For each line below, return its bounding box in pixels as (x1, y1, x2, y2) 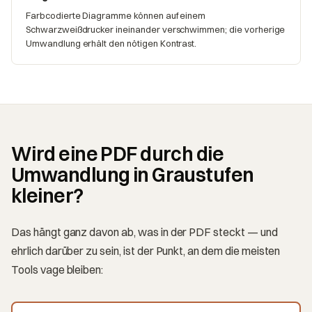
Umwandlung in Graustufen (11, 162, 254, 187)
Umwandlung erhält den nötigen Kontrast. (26, 37, 197, 49)
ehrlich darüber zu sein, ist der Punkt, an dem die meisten (11, 243, 281, 258)
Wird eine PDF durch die (11, 141, 224, 166)
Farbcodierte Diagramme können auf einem (26, 9, 206, 21)
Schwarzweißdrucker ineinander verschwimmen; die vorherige (26, 23, 286, 35)
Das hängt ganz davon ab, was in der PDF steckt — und (11, 224, 278, 239)
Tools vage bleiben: (11, 262, 104, 276)
